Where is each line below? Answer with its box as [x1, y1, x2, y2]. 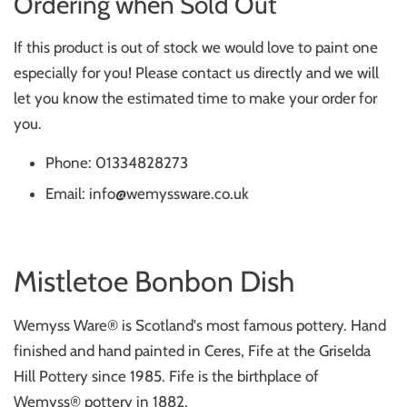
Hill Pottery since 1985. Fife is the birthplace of [14, 367, 319, 386]
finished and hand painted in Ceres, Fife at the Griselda [14, 342, 371, 361]
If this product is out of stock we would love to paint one [14, 37, 378, 56]
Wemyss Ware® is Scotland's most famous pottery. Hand [14, 316, 386, 335]
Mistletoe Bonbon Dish [14, 263, 294, 300]
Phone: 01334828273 [45, 153, 188, 172]
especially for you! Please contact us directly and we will [14, 63, 379, 82]
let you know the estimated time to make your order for [14, 88, 377, 107]
